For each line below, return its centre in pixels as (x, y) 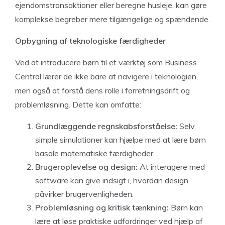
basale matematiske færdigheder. (95, 153)
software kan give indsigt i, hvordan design (112, 180)
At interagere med (171, 167)
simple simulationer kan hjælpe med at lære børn (121, 140)
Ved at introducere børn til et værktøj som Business (106, 62)
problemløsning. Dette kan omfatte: (78, 104)
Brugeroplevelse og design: (86, 167)
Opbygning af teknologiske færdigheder (90, 41)
